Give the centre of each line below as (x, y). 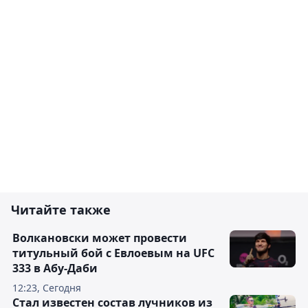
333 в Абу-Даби (55, 268)
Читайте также (61, 210)
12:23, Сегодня (47, 288)
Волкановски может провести (100, 238)
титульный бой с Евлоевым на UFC (113, 253)
